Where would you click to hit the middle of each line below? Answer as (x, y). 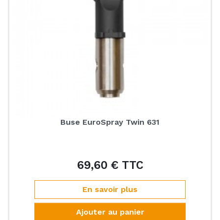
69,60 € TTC (110, 165)
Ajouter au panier (110, 212)
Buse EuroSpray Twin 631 (110, 122)
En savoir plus (110, 189)
